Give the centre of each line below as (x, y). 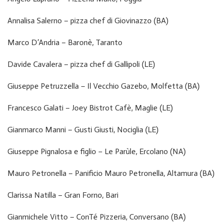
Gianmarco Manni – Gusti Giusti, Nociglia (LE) (83, 129)
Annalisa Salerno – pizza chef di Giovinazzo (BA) (88, 20)
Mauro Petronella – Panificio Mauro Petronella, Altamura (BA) (111, 173)
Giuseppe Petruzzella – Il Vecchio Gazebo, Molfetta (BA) (104, 86)
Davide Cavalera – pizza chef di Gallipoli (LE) (81, 64)
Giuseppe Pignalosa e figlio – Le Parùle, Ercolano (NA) (97, 151)
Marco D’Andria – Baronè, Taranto (65, 42)
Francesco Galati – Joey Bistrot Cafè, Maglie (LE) (90, 108)
